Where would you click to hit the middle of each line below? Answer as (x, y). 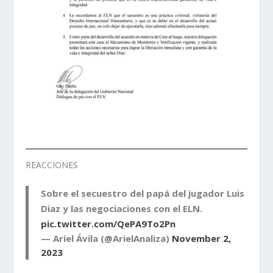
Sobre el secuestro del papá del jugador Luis (143, 193)
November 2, (202, 238)
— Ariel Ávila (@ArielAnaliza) (107, 238)
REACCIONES (52, 165)
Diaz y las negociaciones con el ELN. (122, 208)
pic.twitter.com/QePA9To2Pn (108, 223)
